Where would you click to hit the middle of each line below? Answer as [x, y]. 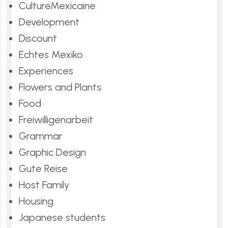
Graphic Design [52, 152]
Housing [36, 201]
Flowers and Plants [60, 87]
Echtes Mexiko [51, 54]
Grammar [41, 136]
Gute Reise [43, 168]
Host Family [44, 184]
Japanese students [62, 217]
